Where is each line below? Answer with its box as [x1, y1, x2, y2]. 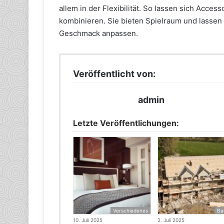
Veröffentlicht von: [73, 68, 155, 79]
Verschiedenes [113, 207, 148, 214]
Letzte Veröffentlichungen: [73, 118, 179, 128]
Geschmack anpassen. [59, 28, 138, 38]
